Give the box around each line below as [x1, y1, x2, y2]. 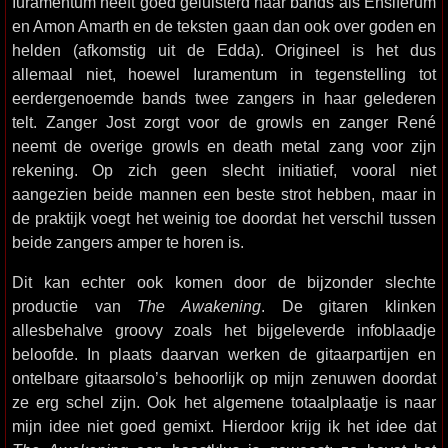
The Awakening [137, 297, 262, 315]
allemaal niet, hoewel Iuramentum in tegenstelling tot [12, 65, 436, 83]
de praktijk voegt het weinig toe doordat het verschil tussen [12, 209, 436, 227]
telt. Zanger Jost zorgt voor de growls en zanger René [12, 113, 436, 131]
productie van [12, 297, 138, 315]
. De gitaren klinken [261, 297, 437, 315]
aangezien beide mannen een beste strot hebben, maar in [12, 185, 436, 203]
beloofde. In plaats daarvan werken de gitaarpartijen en [12, 345, 436, 363]
